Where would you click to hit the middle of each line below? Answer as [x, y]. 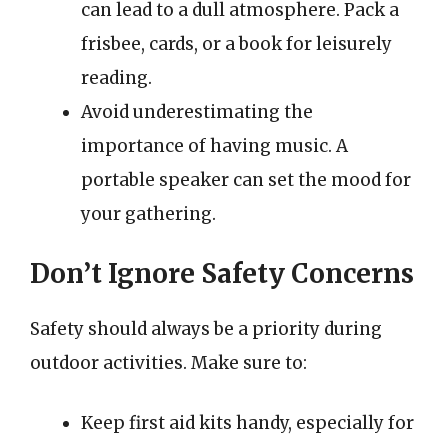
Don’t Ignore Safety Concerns [222, 273]
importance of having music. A [214, 145]
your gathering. [148, 213]
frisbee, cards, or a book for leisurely [236, 43]
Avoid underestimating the [197, 111]
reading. [116, 77]
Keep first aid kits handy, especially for [247, 422]
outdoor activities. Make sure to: [168, 363]
